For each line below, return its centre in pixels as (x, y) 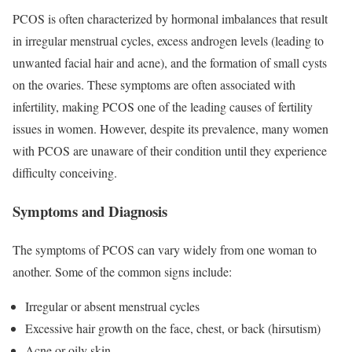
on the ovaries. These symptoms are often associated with (154, 85)
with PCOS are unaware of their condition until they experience (170, 151)
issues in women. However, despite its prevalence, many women (170, 129)
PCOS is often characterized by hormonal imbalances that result (170, 19)
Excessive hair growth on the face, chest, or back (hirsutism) (173, 328)
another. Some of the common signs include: (122, 271)
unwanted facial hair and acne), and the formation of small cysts (170, 63)
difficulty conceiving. (65, 173)
